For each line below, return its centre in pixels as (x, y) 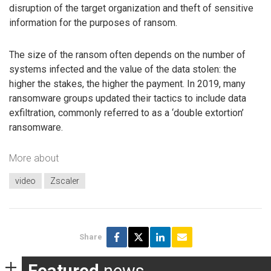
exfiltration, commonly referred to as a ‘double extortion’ (126, 113)
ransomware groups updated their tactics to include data (128, 98)
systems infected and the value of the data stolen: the (123, 69)
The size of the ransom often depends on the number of (127, 54)
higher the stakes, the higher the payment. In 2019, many (127, 83)
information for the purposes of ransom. (93, 22)
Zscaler (65, 181)
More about (34, 158)
